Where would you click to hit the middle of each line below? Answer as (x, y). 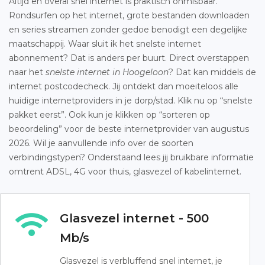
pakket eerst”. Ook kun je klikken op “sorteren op (109, 115)
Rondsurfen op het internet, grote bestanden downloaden (129, 15)
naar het (27, 72)
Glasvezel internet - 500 (134, 218)
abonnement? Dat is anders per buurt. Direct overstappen (129, 58)
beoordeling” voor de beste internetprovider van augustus (129, 129)
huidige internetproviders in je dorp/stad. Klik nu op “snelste (131, 101)
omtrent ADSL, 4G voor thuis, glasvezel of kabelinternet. (125, 172)
